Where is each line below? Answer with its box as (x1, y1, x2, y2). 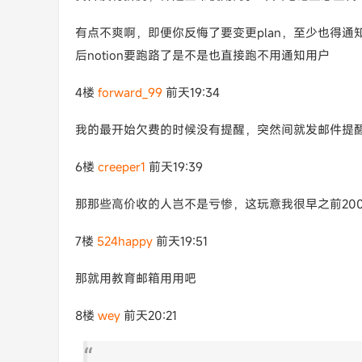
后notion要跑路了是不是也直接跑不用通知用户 (75, 47, 330, 63)
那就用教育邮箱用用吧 (75, 270, 196, 286)
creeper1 (98, 158, 145, 175)
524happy (97, 233, 153, 249)
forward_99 (98, 84, 162, 100)
